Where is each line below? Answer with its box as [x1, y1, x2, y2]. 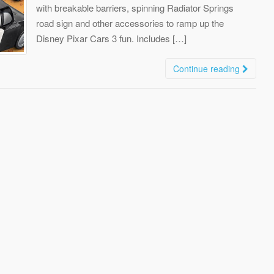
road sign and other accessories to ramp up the [36, 16, 224, 29]
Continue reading [173, 62, 242, 75]
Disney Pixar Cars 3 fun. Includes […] [36, 31, 187, 45]
